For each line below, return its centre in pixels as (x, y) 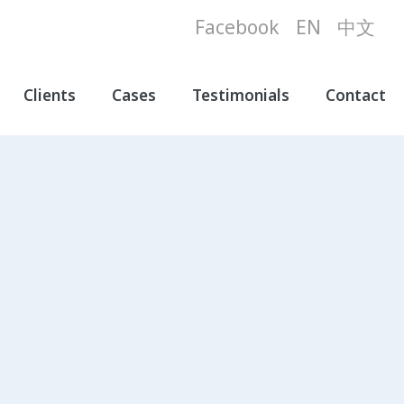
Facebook (237, 27)
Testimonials (241, 95)
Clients (50, 95)
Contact (356, 95)
